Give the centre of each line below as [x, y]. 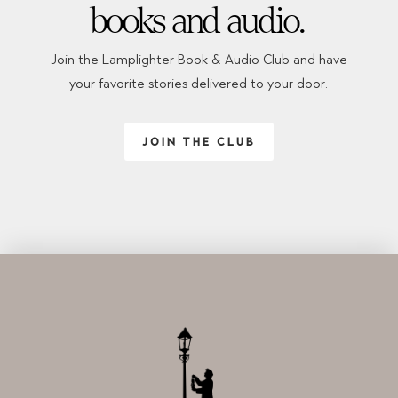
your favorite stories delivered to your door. [199, 84]
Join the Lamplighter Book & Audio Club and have [199, 60]
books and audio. [199, 22]
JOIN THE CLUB [199, 142]
